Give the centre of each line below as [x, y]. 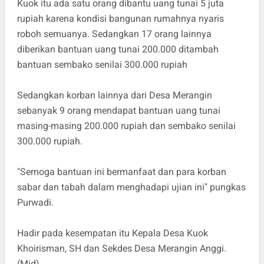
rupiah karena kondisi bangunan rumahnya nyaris [120, 19]
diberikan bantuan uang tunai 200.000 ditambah [118, 49]
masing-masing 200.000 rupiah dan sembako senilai [126, 126]
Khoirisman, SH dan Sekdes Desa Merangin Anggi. [121, 249]
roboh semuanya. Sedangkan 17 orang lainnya [114, 34]
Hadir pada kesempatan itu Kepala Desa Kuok [112, 233]
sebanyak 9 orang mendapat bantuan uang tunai [118, 111]
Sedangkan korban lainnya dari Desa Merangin [114, 95]
